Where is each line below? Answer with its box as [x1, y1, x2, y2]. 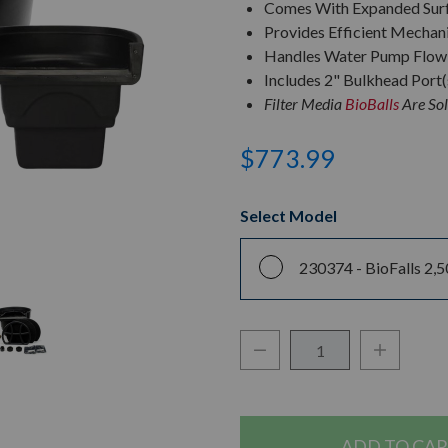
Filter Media [264, 94, 345, 113]
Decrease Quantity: [253, 339, 386, 358]
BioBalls [345, 94, 399, 113]
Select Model [240, 206, 337, 225]
